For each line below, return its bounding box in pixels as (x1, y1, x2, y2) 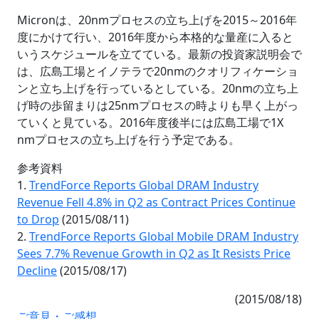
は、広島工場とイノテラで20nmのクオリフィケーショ (17, 63, 298, 79)
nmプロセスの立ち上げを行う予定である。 (17, 131, 240, 147)
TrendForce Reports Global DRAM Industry (29, 177, 258, 193)
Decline (17, 262, 57, 278)
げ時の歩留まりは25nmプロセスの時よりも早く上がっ (17, 97, 298, 113)
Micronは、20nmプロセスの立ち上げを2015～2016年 (17, 11, 297, 28)
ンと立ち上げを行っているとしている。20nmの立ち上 (17, 80, 298, 96)
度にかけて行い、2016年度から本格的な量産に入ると (17, 28, 293, 45)
